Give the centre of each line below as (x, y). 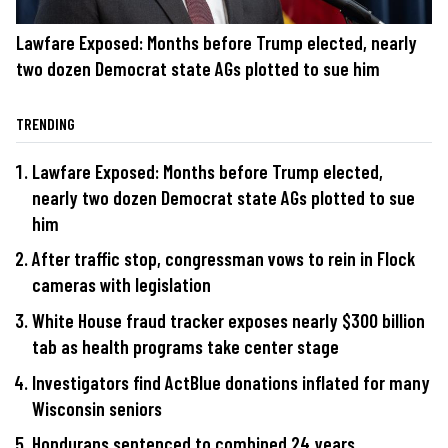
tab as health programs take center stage (185, 347)
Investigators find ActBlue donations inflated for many (231, 382)
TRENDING (45, 123)
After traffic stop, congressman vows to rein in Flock (223, 259)
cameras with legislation (121, 285)
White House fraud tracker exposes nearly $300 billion (228, 321)
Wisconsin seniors (97, 408)
